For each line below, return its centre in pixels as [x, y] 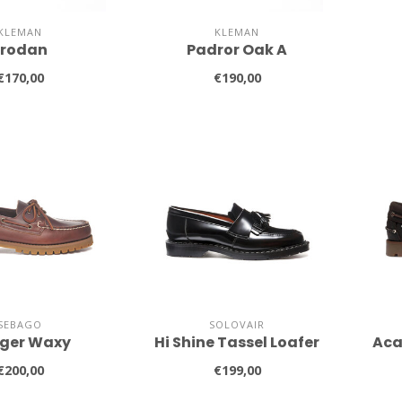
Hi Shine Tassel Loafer [237, 343]
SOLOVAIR [237, 325]
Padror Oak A [237, 50]
